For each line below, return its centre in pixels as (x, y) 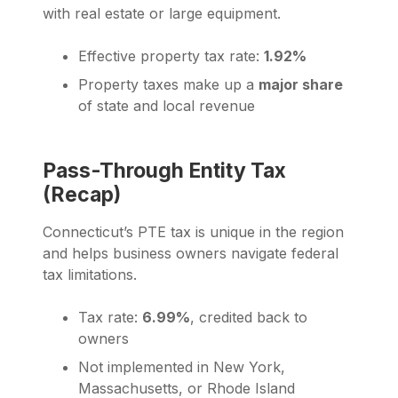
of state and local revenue (167, 106)
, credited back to (249, 318)
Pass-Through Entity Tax (164, 171)
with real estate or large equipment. (162, 14)
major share (301, 85)
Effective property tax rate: (171, 56)
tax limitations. (90, 275)
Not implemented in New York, (182, 367)
